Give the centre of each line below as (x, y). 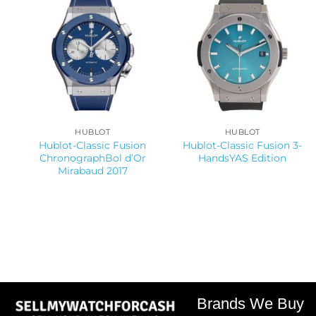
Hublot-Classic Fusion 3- (243, 145)
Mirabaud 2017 (92, 170)
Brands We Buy (250, 304)
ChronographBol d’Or (92, 158)
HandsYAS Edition (243, 158)
